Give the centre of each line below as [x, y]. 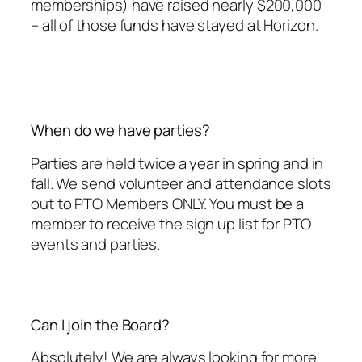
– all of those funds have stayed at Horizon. [175, 25]
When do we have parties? [120, 130]
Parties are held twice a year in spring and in [177, 163]
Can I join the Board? [100, 324]
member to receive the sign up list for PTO [171, 223]
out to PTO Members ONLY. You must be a [168, 203]
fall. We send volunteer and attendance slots [181, 183]
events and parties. [96, 244]
